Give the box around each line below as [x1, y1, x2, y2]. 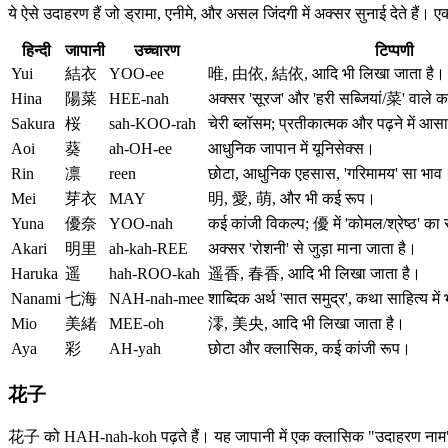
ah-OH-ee [109, 140, 172, 158]
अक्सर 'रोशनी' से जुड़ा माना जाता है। [208, 240, 417, 258]
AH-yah [109, 340, 161, 358]
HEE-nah [109, 90, 169, 108]
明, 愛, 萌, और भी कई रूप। [208, 190, 376, 208]
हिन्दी [21, 42, 51, 60]
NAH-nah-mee [109, 290, 204, 308]
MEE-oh [109, 315, 164, 333]
